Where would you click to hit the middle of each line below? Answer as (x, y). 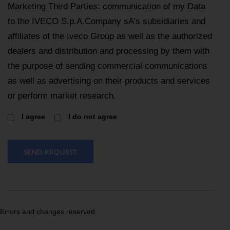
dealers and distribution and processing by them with (109, 51)
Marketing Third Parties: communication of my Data (107, 6)
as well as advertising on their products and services (109, 81)
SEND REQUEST (51, 151)
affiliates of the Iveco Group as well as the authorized (110, 36)
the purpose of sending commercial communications (108, 66)
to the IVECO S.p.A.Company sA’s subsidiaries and (107, 21)
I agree (32, 116)
